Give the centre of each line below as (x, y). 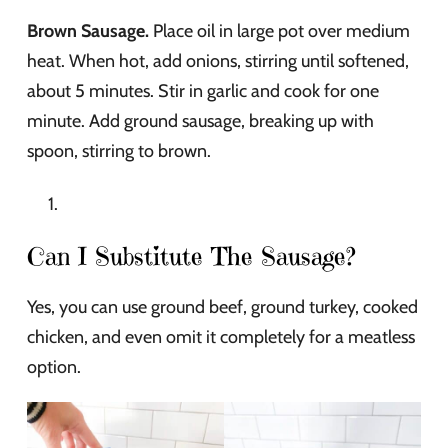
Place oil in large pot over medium (279, 30)
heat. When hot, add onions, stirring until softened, (218, 60)
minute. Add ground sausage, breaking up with (200, 120)
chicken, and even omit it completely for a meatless (221, 336)
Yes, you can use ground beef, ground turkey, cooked (222, 306)
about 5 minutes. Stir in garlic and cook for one (203, 90)
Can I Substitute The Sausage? (191, 256)
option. (54, 366)
